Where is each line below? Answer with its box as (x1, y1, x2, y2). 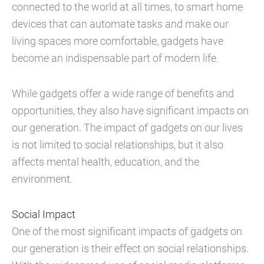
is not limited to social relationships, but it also (12, 138, 223, 151)
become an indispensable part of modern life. (12, 51, 219, 64)
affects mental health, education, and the (12, 155, 199, 168)
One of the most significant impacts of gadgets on (12, 225, 242, 237)
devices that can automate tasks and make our (12, 17, 229, 30)
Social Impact (12, 207, 75, 220)
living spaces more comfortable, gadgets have (12, 34, 223, 47)
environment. (12, 172, 72, 185)
